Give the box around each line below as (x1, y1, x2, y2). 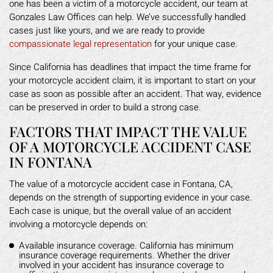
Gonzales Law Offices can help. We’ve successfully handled (9, 10, 246, 24)
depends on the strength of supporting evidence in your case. (9, 191, 252, 204)
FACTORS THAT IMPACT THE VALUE (9, 122, 247, 141)
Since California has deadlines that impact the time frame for (9, 60, 251, 74)
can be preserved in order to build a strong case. (9, 101, 201, 114)
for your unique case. (152, 37, 238, 51)
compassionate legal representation (9, 37, 152, 51)
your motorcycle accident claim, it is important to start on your (9, 74, 256, 87)
